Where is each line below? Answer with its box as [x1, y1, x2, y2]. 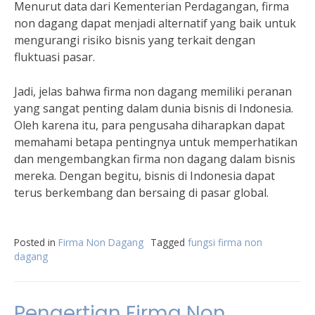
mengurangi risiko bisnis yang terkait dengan [14, 32, 255, 48]
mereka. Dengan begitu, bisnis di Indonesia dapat [14, 168, 275, 184]
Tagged [150, 236, 188, 249]
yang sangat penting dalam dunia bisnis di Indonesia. [14, 101, 293, 116]
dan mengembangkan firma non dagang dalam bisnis [14, 151, 295, 167]
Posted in [14, 236, 58, 249]
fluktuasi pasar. [14, 49, 95, 65]
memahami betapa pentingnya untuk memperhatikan [14, 134, 297, 150]
